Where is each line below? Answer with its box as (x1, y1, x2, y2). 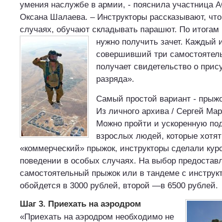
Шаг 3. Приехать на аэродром (20, 199, 141, 209)
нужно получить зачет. (96, 37, 183, 47)
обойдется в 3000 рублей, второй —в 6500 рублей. (20, 181, 218, 190)
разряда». (96, 74, 134, 84)
